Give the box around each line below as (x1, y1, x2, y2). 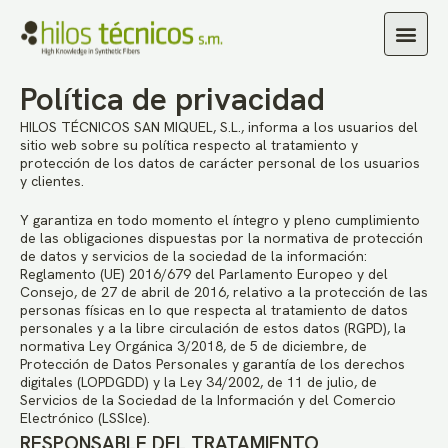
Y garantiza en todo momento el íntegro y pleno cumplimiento (20, 211, 420, 229)
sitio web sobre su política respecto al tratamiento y (20, 136, 358, 154)
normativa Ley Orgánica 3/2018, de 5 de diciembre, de (20, 337, 367, 355)
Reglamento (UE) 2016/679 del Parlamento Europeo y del (20, 265, 388, 283)
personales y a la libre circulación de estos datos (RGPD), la (20, 319, 406, 337)
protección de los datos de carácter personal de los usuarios (20, 154, 420, 172)
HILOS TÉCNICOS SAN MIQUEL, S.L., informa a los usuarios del (20, 118, 418, 136)
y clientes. (20, 172, 84, 190)
